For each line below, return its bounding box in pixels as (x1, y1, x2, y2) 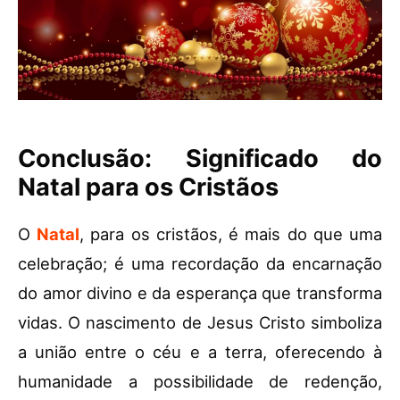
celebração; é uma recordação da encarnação (18, 254, 382, 274)
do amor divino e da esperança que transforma (18, 283, 382, 304)
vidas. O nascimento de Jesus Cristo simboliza (18, 312, 382, 333)
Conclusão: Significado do (18, 144, 382, 174)
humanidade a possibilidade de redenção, (18, 371, 382, 392)
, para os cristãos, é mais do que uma (79, 224, 383, 245)
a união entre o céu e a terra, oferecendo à (18, 342, 382, 362)
